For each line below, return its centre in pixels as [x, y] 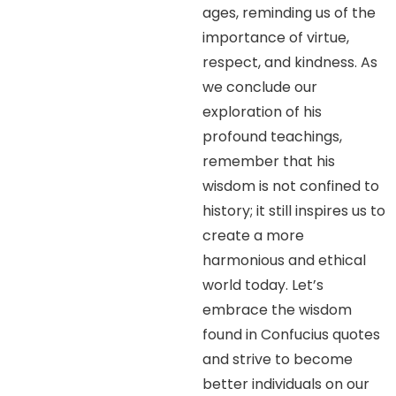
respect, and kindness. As [290, 63]
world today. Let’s [263, 286]
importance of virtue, [276, 38]
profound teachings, [273, 137]
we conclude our [260, 88]
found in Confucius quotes [292, 335]
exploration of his [263, 112]
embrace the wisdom [278, 310]
